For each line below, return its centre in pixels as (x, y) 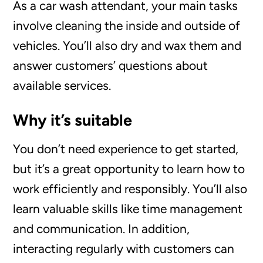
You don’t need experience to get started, (126, 149)
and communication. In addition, (102, 228)
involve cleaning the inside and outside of (127, 25)
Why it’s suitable (73, 120)
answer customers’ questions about (111, 65)
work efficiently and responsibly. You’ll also (130, 188)
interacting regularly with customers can (124, 248)
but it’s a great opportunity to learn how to (129, 168)
